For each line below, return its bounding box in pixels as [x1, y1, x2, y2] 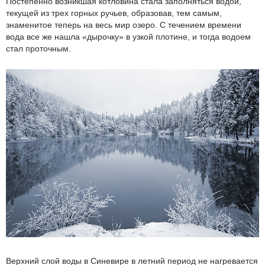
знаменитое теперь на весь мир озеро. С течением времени [6, 20, 241, 30]
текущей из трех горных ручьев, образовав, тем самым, [6, 8, 222, 18]
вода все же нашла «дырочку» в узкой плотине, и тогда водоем [6, 31, 251, 41]
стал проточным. [6, 43, 71, 53]
